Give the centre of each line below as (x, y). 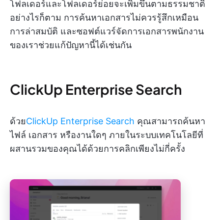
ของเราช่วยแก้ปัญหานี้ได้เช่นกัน (71, 45)
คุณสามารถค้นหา (170, 121)
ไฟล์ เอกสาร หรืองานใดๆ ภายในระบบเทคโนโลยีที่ (107, 135)
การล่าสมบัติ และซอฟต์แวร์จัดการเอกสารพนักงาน (107, 31)
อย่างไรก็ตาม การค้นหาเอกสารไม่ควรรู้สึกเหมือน (104, 18)
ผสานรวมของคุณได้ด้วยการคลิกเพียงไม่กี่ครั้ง (97, 149)
